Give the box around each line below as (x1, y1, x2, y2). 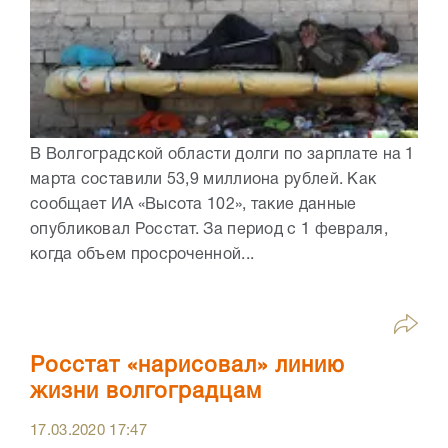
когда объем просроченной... (30, 248, 255, 263)
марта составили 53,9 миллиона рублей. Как (30, 173, 377, 188)
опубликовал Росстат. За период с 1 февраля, (30, 223, 388, 238)
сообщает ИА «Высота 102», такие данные (30, 198, 357, 213)
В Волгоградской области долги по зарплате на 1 (30, 148, 415, 163)
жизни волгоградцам (30, 382, 262, 403)
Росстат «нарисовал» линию (30, 356, 345, 377)
